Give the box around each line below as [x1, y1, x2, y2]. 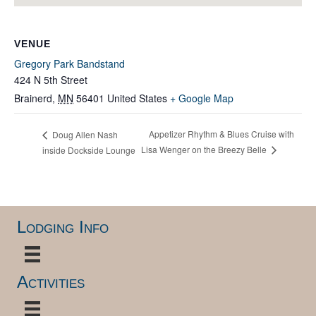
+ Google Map [170, 90, 233, 105]
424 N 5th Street [14, 72, 87, 87]
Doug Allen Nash [50, 128, 118, 140]
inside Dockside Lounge [42, 143, 135, 156]
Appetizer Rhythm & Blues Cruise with [149, 128, 294, 140]
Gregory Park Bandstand [14, 56, 125, 71]
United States [107, 90, 167, 105]
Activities [17, 272, 85, 291]
